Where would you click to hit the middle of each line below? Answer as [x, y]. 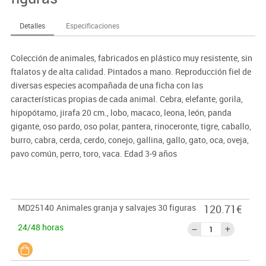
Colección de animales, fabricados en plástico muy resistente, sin [131, 58]
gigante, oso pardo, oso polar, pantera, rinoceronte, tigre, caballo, [131, 126]
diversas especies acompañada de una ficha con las [107, 85]
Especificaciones [92, 26]
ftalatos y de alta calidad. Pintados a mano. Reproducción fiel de [131, 72]
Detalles [32, 26]
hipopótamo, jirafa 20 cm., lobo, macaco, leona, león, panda [121, 113]
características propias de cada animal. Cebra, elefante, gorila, [126, 99]
